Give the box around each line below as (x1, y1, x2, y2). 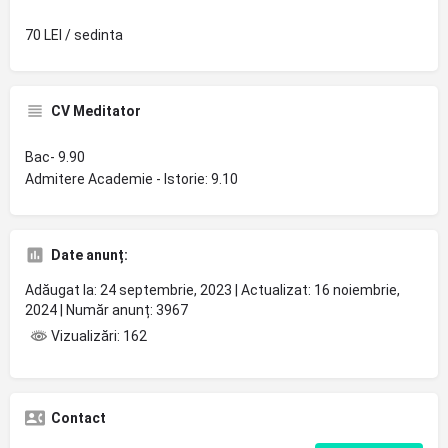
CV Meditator (51, 103, 141, 119)
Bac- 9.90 (25, 149, 85, 165)
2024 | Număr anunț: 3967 (25, 302, 188, 318)
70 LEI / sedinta (25, 27, 123, 43)
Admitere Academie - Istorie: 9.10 (25, 171, 238, 187)
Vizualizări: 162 (48, 328, 147, 344)
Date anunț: (51, 247, 128, 263)
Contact (51, 410, 106, 427)
